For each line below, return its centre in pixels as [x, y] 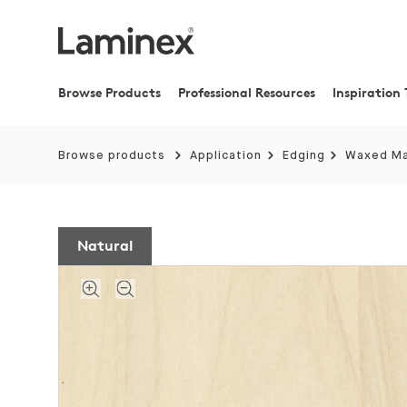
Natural [105, 245]
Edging [303, 156]
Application [225, 156]
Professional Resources [247, 92]
